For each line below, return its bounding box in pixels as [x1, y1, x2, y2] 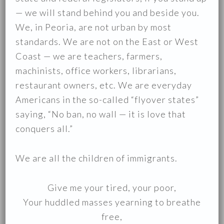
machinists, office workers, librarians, [15, 65, 177, 76]
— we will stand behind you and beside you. [15, 7, 200, 18]
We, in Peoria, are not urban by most [15, 21, 172, 32]
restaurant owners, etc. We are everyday [15, 79, 192, 90]
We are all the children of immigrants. [15, 152, 178, 163]
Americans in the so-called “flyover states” [15, 94, 199, 105]
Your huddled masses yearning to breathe [23, 196, 201, 207]
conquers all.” [15, 123, 73, 134]
